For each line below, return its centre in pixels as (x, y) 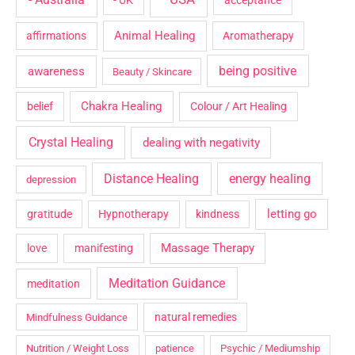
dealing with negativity (201, 142)
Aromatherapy (259, 36)
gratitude (49, 214)
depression (51, 180)
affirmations (57, 36)
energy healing (270, 179)
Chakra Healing (122, 107)
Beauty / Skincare (152, 71)
